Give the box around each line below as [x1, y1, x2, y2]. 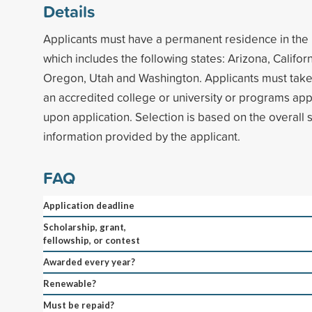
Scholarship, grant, [43, 221, 126, 233]
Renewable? [43, 277, 96, 289]
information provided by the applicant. [43, 127, 240, 144]
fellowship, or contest [43, 234, 140, 246]
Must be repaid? [43, 299, 114, 311]
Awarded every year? [43, 256, 135, 267]
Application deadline [43, 199, 134, 211]
